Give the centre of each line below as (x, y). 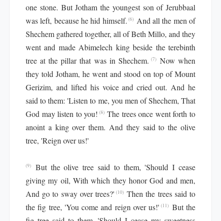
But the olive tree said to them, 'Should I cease (115, 167)
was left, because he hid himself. (76, 20)
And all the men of (166, 20)
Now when (178, 60)
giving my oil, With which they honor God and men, (110, 180)
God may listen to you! (62, 114)
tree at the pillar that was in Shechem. (87, 60)
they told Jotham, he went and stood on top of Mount (110, 74)
